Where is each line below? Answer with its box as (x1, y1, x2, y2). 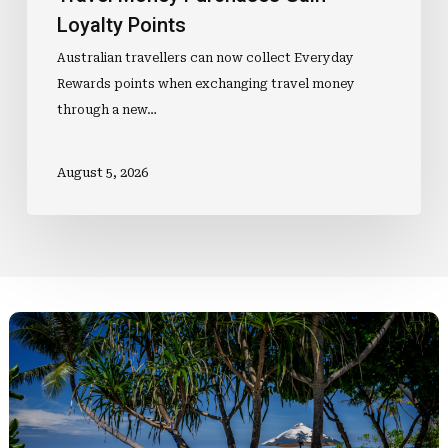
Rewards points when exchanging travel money (56, 77, 355, 92)
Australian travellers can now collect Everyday (56, 51, 354, 66)
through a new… (56, 103, 157, 118)
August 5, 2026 (56, 164, 148, 180)
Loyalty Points (56, 13, 186, 38)
